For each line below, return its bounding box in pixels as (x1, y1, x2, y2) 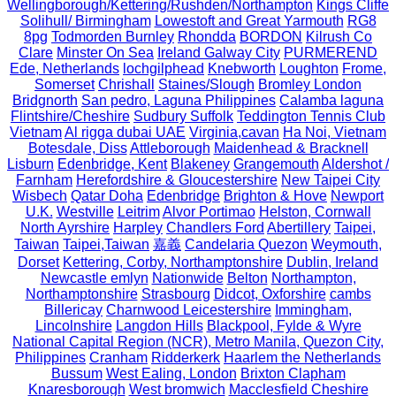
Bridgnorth (12, 92, 78, 108)
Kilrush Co (306, 28, 372, 44)
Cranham (89, 349, 148, 365)
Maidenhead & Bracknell (213, 140, 369, 156)
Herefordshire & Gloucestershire (76, 171, 278, 187)
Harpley (113, 219, 163, 235)
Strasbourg (141, 286, 210, 301)
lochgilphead (123, 60, 204, 76)
